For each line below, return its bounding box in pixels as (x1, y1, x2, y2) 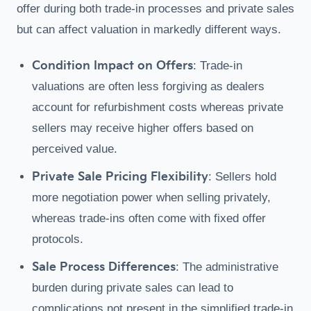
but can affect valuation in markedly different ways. (17, 23, 281, 36)
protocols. (32, 233, 83, 246)
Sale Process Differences (32, 260, 176, 274)
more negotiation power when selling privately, (32, 191, 271, 204)
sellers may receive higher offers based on (32, 121, 253, 135)
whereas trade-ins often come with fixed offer (32, 212, 266, 225)
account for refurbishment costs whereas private (32, 101, 283, 114)
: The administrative (176, 260, 278, 274)
